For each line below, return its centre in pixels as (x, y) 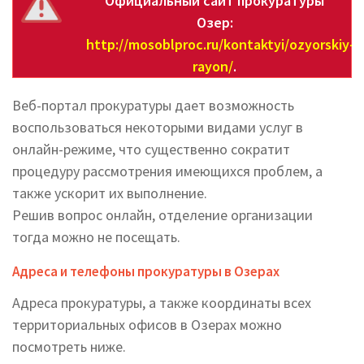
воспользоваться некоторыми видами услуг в (158, 127)
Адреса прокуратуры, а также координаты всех (162, 303)
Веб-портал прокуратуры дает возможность (153, 105)
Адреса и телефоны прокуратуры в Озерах (146, 271)
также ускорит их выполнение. (110, 193)
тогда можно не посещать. (96, 237)
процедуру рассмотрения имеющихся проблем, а (167, 171)
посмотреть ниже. (69, 347)
